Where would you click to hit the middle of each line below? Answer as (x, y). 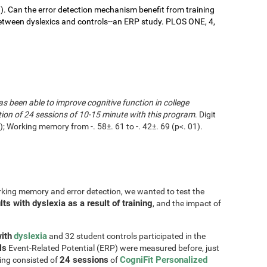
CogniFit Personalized (164, 260)
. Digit (205, 114)
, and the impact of (187, 203)
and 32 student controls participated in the (126, 236)
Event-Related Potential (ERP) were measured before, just (113, 248)
